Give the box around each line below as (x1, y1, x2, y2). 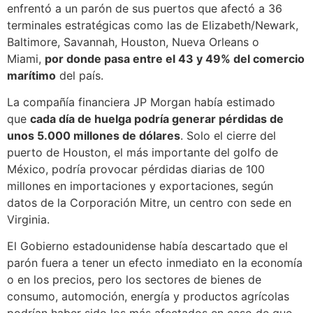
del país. (56, 68, 107, 82)
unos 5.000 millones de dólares (7, 128, 180, 143)
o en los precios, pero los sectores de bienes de (7, 272, 261, 287)
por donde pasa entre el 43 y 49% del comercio (45, 51, 305, 66)
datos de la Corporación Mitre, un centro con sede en (7, 195, 291, 210)
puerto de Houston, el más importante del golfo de (7, 145, 278, 159)
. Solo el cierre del (180, 128, 276, 143)
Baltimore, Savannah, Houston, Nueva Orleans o (7, 34, 259, 49)
